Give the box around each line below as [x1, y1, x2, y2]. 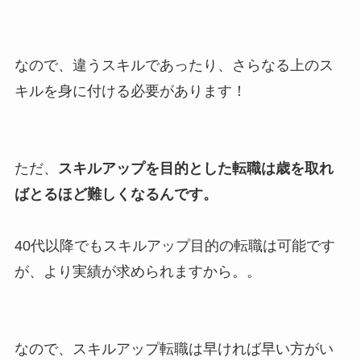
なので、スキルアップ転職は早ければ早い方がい [14, 340, 334, 357]
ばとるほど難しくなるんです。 [14, 185, 218, 202]
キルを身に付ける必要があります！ [14, 82, 247, 99]
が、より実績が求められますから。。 [14, 263, 261, 280]
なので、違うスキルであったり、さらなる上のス [14, 56, 334, 73]
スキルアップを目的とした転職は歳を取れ [57, 160, 334, 176]
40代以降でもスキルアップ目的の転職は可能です [14, 237, 335, 254]
